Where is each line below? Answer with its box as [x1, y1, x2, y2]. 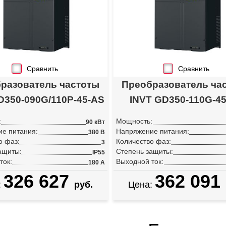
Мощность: [116, 117, 152, 126]
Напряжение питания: [116, 127, 189, 136]
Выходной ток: [116, 157, 163, 166]
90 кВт [86, 119, 105, 126]
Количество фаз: [116, 137, 171, 146]
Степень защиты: [116, 147, 173, 156]
